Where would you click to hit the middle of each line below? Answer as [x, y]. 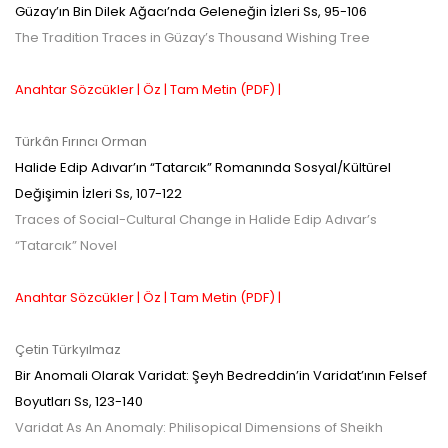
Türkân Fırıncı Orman [81, 141]
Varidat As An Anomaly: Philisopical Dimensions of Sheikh [199, 427]
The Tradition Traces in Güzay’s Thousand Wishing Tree [192, 37]
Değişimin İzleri [63, 193]
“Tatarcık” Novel [66, 245]
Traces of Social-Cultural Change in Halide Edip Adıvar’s [196, 219]
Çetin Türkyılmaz [68, 349]
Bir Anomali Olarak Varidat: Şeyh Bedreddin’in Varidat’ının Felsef [221, 375]
